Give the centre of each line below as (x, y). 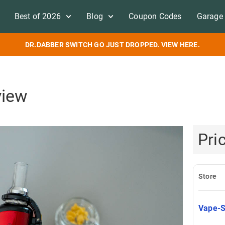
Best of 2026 (37, 16)
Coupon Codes (155, 16)
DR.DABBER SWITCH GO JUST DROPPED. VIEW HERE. (113, 45)
